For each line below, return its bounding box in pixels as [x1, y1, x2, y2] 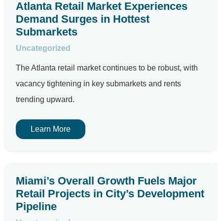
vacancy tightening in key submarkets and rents [16, 79, 181, 88]
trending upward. [16, 95, 74, 104]
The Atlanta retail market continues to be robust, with [16, 64, 198, 72]
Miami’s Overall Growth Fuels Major [16, 175, 197, 187]
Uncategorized [16, 44, 71, 52]
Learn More [31, 125, 71, 133]
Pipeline [16, 200, 57, 213]
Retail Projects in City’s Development [16, 187, 204, 200]
